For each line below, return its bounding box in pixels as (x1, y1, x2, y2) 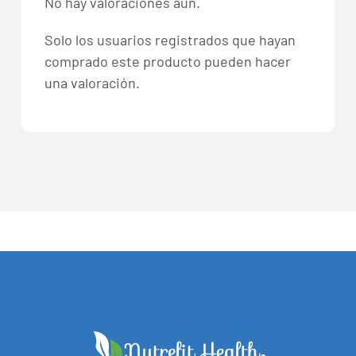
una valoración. (44, 73, 140, 91)
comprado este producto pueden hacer (44, 52, 291, 70)
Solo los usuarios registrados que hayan (44, 30, 296, 48)
